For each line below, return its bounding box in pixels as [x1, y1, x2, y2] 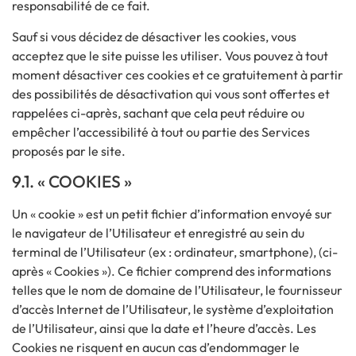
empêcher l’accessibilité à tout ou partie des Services [12, 123, 310, 140]
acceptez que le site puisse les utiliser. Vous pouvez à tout [12, 47, 328, 64]
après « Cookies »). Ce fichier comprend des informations [12, 263, 331, 280]
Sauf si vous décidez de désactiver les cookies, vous [12, 28, 296, 44]
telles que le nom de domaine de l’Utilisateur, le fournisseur [12, 282, 342, 299]
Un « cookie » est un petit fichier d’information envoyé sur [12, 206, 332, 222]
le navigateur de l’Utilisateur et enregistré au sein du [12, 225, 304, 242]
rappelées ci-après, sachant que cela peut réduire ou [12, 104, 304, 121]
